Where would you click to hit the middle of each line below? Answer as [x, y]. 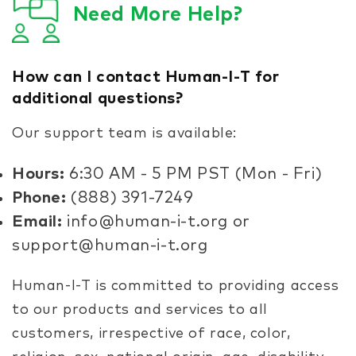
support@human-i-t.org [110, 246]
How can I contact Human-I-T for [146, 77]
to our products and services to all [140, 310]
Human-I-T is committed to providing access [176, 286]
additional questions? [98, 99]
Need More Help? [155, 14]
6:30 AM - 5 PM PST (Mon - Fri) [193, 174]
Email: [37, 222]
